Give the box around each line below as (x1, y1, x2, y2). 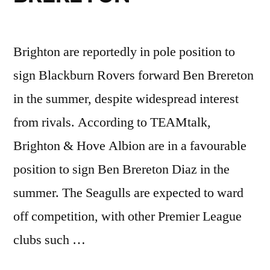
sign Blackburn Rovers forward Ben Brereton (13, 67, 254, 84)
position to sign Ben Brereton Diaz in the (13, 161, 230, 178)
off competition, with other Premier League (13, 208, 242, 225)
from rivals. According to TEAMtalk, (13, 114, 211, 131)
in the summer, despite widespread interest (13, 90, 239, 107)
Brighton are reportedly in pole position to (13, 43, 235, 60)
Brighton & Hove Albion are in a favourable (13, 137, 246, 154)
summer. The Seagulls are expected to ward (13, 184, 243, 201)
